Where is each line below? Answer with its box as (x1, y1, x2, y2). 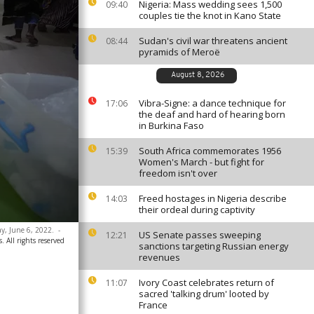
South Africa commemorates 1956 (139, 144, 281, 157)
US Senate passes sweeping (139, 228, 261, 241)
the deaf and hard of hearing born (139, 108, 285, 121)
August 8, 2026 (170, 71, 224, 79)
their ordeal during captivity (139, 203, 255, 216)
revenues (139, 251, 180, 264)
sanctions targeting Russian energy (139, 240, 289, 252)
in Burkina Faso (139, 119, 204, 132)
